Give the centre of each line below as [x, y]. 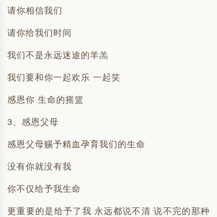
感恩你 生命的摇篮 [46, 100]
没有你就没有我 [39, 167]
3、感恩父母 [33, 122]
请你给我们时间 [39, 33]
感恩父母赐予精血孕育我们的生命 [76, 144]
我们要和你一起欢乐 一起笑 [64, 77]
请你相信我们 [35, 11]
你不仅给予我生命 [44, 189]
